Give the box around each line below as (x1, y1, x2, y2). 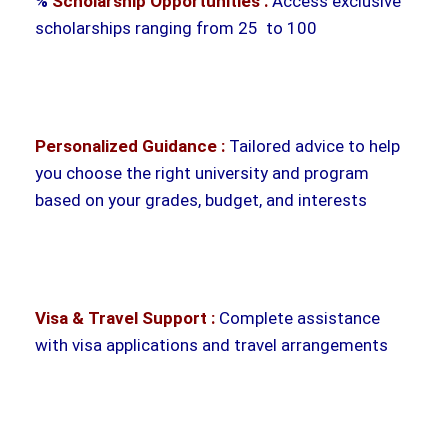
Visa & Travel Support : (35, 307, 215, 328)
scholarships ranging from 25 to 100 (35, 17, 317, 38)
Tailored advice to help (225, 135, 400, 156)
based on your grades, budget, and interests (35, 189, 367, 210)
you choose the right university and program (35, 162, 369, 183)
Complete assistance (215, 307, 380, 328)
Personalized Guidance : (35, 135, 225, 156)
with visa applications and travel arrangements (35, 334, 388, 355)
